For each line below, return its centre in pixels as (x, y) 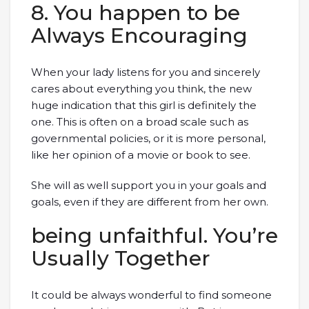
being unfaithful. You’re (154, 236)
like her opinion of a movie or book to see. (141, 155)
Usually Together (121, 258)
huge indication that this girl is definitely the (144, 105)
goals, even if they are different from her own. (150, 202)
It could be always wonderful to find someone (151, 295)
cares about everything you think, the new (141, 89)
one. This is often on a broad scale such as (140, 122)
